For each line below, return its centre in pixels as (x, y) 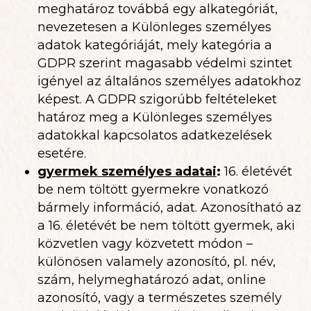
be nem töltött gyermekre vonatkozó (153, 190)
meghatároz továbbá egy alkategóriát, (158, 9)
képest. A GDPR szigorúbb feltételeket (157, 99)
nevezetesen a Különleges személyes (154, 27)
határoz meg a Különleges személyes (155, 117)
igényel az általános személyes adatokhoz (169, 81)
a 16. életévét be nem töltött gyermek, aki (166, 226)
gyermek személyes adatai (127, 171)
